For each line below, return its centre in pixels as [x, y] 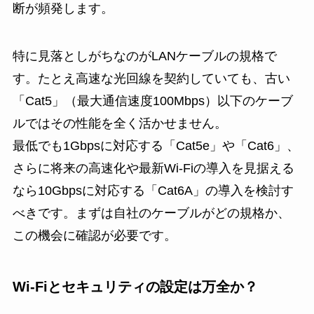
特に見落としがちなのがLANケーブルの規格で [144, 56]
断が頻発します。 [63, 9]
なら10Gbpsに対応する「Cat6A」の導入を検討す [153, 191]
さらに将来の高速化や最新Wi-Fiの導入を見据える [153, 169]
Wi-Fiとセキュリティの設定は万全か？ [135, 287]
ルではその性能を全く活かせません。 [120, 124]
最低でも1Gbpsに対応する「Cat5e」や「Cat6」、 [156, 146]
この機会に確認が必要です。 [94, 236]
